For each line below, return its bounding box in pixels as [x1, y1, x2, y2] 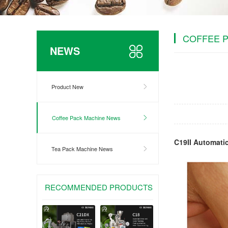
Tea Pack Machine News [51, 145, 113, 153]
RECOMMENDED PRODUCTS [45, 182, 153, 192]
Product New [51, 82, 83, 91]
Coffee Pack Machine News [52, 113, 121, 122]
